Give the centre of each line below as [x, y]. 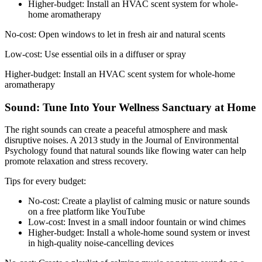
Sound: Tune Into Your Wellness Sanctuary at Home [130, 107]
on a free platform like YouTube [87, 212]
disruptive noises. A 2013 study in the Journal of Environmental [122, 140]
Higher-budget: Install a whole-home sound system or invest [139, 233]
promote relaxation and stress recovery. [76, 161]
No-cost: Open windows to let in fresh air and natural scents [115, 34]
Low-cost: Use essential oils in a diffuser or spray [95, 54]
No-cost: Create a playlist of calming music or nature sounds [139, 201]
